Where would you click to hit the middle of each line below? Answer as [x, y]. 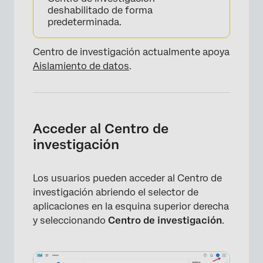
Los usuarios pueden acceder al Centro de [127, 178]
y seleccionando [70, 220]
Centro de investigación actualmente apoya [131, 52]
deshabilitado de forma [100, 10]
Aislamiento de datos [81, 66]
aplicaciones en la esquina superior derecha [131, 206]
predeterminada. [85, 22]
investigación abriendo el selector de [116, 192]
